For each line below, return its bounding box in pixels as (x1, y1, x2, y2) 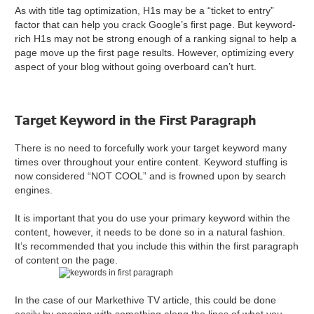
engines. (15, 184, 56, 196)
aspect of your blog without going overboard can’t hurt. (15, 61, 263, 73)
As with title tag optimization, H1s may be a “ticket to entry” (15, 5, 275, 17)
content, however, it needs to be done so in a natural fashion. (15, 226, 286, 238)
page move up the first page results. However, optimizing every (15, 47, 294, 59)
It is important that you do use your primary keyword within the (15, 212, 291, 224)
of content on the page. (15, 254, 121, 266)
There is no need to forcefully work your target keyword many (15, 142, 287, 154)
